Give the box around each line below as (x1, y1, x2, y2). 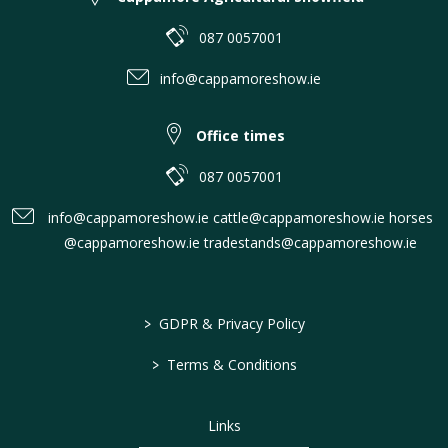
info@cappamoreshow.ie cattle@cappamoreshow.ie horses (48, 208, 433, 228)
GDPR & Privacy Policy (155, 314, 305, 334)
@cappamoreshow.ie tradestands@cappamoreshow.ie (64, 233, 417, 253)
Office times (196, 126, 285, 146)
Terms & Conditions (163, 355, 297, 375)
